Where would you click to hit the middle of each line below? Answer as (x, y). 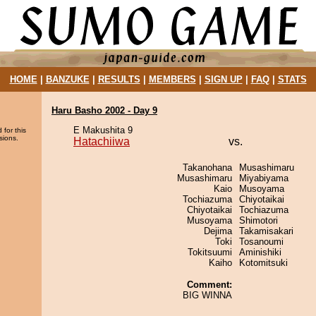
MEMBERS (172, 79)
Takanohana (207, 168)
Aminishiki (260, 252)
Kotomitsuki (263, 263)
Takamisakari (266, 231)
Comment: (209, 285)
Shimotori (259, 220)
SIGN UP (223, 79)
